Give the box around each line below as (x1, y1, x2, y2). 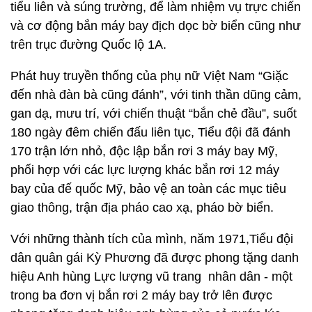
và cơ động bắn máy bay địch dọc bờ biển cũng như (10, 19, 301, 33)
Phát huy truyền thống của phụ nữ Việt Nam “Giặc (10, 69, 288, 83)
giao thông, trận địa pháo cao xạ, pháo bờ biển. (10, 201, 274, 214)
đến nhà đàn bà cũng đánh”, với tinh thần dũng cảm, (10, 88, 302, 102)
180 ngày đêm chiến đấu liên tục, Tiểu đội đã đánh (10, 125, 290, 139)
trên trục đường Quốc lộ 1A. (10, 38, 166, 52)
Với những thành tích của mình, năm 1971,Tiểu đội (10, 232, 293, 246)
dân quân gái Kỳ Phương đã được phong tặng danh (10, 251, 299, 265)
